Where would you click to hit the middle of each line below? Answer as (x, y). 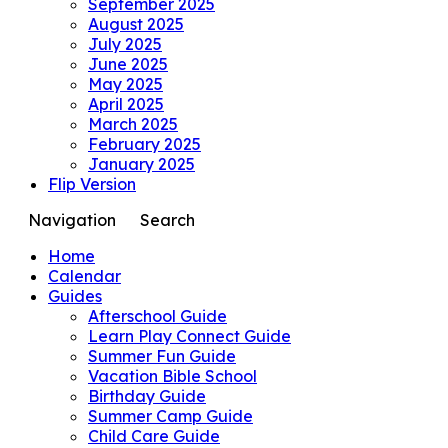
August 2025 (136, 24)
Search (167, 220)
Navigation (72, 220)
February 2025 (144, 144)
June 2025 (128, 64)
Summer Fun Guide (162, 356)
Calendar (84, 276)
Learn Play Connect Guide (189, 336)
